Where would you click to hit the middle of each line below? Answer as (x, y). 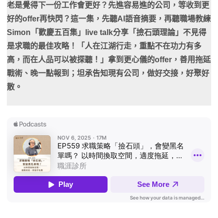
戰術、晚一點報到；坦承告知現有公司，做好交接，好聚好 (108, 73)
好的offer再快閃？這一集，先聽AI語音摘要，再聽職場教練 (109, 19)
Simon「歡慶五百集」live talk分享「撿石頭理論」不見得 (107, 33)
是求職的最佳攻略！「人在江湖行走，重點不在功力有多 (104, 46)
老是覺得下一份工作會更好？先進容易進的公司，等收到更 (108, 5)
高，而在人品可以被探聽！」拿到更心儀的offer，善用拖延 (109, 60)
